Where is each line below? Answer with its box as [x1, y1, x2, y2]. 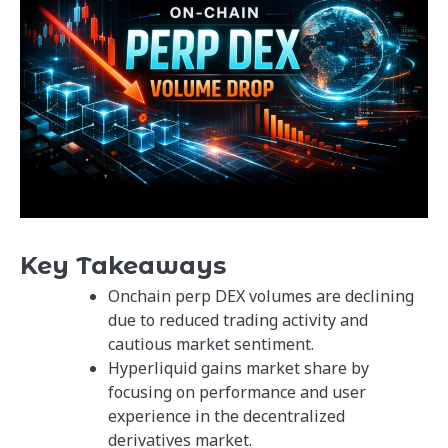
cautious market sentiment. [108, 333, 314, 356]
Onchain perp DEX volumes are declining [108, 285, 414, 308]
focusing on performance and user [108, 381, 366, 404]
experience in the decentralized [108, 405, 345, 428]
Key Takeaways [20, 251, 226, 281]
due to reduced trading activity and [108, 309, 368, 332]
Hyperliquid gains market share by [108, 357, 369, 380]
